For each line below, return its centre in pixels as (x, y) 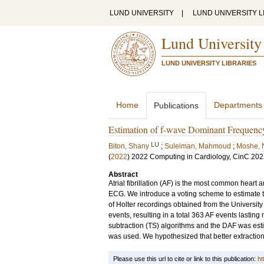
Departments (238, 105)
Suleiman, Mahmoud (198, 146)
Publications (176, 105)
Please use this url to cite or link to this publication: (185, 259)
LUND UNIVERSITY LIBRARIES (209, 63)
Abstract (123, 174)
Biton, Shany (129, 146)
